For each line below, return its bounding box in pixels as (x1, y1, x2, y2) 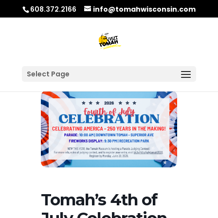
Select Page (26, 69, 70, 79)
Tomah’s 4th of (41, 189, 157, 209)
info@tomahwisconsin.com (92, 4, 196, 14)
